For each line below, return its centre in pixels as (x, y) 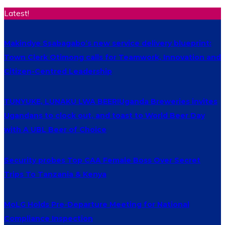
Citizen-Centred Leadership (58, 71)
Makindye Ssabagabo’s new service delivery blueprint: (108, 43)
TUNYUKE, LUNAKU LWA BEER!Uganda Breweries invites (111, 102)
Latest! (17, 13)
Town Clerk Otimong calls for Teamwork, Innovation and (113, 57)
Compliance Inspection (48, 219)
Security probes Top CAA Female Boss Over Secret (102, 160)
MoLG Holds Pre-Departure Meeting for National (97, 205)
